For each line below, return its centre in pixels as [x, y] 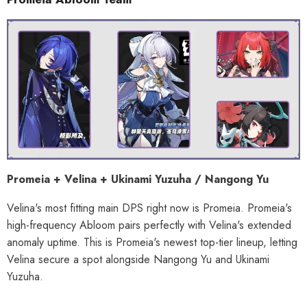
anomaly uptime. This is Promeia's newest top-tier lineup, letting [152, 242]
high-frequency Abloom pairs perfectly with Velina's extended [149, 225]
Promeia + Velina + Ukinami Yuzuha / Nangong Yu [138, 179]
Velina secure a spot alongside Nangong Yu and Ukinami [138, 259]
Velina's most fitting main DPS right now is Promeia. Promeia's [149, 208]
